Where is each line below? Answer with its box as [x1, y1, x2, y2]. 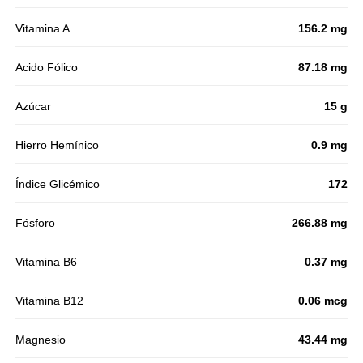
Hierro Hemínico [15, 139, 99, 152]
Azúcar [15, 100, 51, 113]
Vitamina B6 [15, 255, 77, 269]
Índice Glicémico [15, 177, 100, 191]
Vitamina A [15, 22, 70, 36]
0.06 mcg [298, 294, 348, 308]
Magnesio [15, 333, 66, 347]
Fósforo [15, 216, 55, 230]
